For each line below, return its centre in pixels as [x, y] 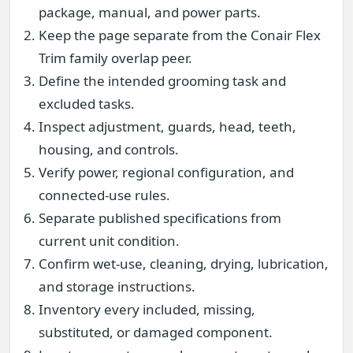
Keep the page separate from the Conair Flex [180, 35]
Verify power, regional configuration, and [166, 172]
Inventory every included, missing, [147, 309]
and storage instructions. [117, 286]
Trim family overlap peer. [115, 58]
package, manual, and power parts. [150, 12]
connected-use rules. [104, 195]
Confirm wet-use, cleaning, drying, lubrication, [184, 263]
